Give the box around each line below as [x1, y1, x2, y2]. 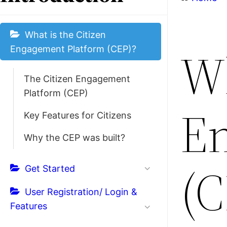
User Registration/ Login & [25, 186, 137, 197]
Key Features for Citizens [24, 110, 131, 121]
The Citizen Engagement [24, 73, 130, 84]
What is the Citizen [25, 29, 106, 40]
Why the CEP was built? [24, 132, 125, 143]
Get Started [25, 163, 75, 174]
